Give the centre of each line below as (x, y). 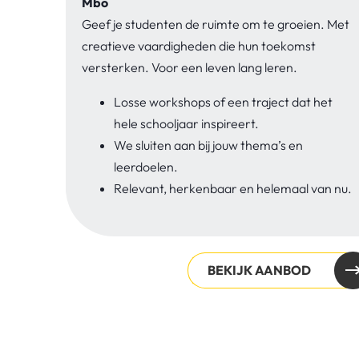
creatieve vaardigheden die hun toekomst (199, 45)
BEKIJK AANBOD (259, 270)
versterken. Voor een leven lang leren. (190, 67)
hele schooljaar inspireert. (186, 123)
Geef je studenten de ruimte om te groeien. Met (216, 24)
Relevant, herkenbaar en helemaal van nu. (233, 188)
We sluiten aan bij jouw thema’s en (208, 145)
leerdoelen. (146, 166)
